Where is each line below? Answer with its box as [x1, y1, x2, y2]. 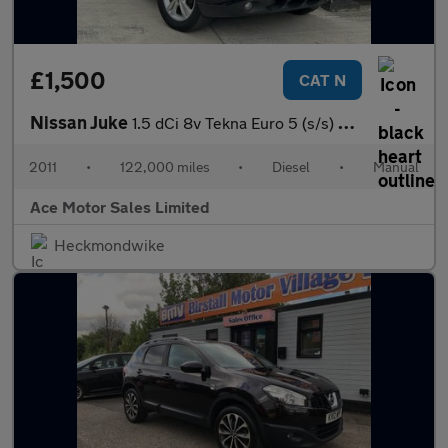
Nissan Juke [30, 111, 132, 133]
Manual [372, 158, 419, 175]
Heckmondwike [54, 235, 165, 254]
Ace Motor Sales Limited [30, 197, 210, 216]
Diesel [272, 158, 311, 175]
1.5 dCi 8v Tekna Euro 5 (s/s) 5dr [132, 113, 338, 132]
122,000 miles [119, 158, 210, 175]
